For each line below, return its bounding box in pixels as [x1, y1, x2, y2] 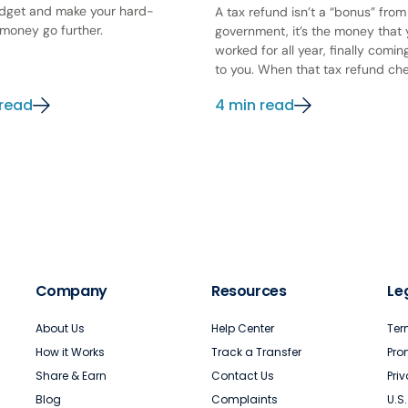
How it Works [35, 344, 105, 361]
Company [35, 280, 107, 302]
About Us [35, 321, 85, 337]
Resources [210, 280, 287, 302]
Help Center [210, 321, 274, 337]
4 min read [215, 95, 294, 117]
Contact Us [210, 368, 274, 384]
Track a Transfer [210, 344, 301, 361]
